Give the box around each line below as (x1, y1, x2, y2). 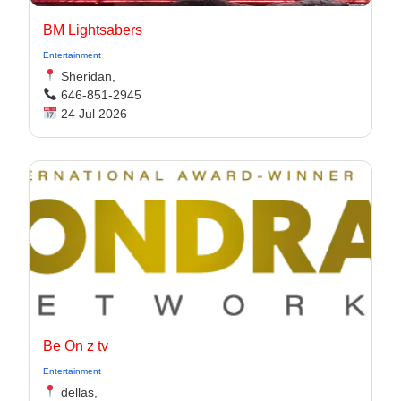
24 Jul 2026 (56, 107, 127, 121)
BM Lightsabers (43, 22, 142, 38)
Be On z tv (43, 338, 108, 354)
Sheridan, (56, 69, 115, 83)
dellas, (56, 385, 98, 399)
